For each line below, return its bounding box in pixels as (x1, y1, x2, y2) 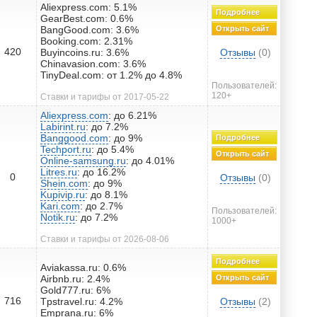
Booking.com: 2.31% (40, 35, 132, 47)
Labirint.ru (40, 120, 86, 132)
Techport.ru (40, 143, 91, 155)
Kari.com (40, 200, 80, 212)
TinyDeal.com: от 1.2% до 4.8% (40, 69, 182, 81)
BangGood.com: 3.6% (40, 23, 139, 35)
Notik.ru (40, 211, 75, 223)
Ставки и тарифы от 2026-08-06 (40, 234, 169, 244)
